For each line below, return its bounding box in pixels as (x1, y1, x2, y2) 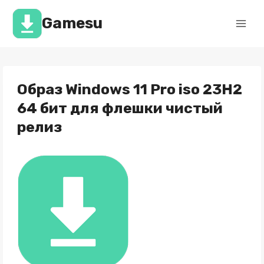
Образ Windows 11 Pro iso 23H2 (16, 81, 242, 98)
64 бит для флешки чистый (16, 100, 223, 117)
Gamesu (41, 14, 103, 32)
